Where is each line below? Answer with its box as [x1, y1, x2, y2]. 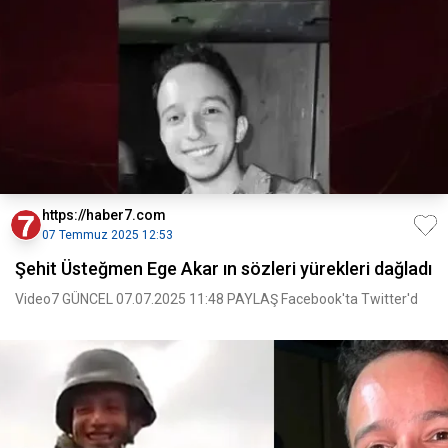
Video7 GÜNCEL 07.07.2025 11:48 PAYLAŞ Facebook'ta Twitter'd [361, 291, 418, 307]
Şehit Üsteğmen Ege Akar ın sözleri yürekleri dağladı [15, 258, 432, 279]
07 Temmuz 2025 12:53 [42, 228, 173, 242]
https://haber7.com [42, 207, 166, 223]
